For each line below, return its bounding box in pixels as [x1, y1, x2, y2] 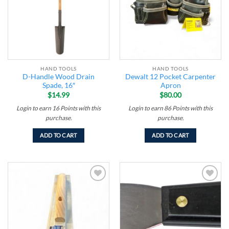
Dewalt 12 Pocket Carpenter [125, 73, 216, 81]
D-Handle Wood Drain [22, 73, 95, 81]
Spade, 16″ [42, 81, 75, 90]
